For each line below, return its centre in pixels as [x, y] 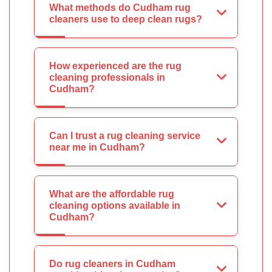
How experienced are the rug [115, 66]
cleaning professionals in [107, 78]
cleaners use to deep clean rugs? [126, 19]
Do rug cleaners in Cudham [112, 264]
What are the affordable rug [112, 194]
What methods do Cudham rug [120, 8]
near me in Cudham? [97, 148]
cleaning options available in [115, 206]
